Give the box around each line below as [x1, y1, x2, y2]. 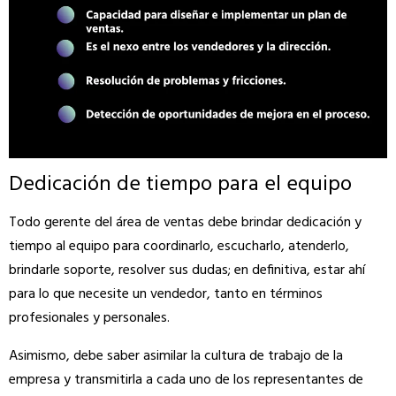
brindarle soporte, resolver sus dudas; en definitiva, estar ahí [9, 258, 365, 282]
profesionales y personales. [9, 306, 170, 330]
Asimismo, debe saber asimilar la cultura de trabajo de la [9, 344, 343, 368]
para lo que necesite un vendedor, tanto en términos [9, 282, 323, 306]
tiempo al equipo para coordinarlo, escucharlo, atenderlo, [9, 234, 349, 258]
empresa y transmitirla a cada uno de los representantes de [9, 368, 363, 392]
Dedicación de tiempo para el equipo [9, 167, 352, 202]
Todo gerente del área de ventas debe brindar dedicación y [9, 210, 362, 234]
